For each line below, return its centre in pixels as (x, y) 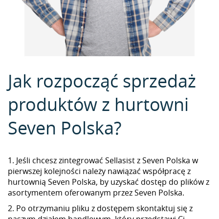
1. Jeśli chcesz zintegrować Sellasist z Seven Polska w (103, 160)
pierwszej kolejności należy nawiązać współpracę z (99, 171)
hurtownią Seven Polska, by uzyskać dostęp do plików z (109, 182)
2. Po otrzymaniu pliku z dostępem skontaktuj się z (100, 208)
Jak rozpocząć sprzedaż (102, 81)
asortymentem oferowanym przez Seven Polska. (96, 193)
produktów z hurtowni (98, 104)
